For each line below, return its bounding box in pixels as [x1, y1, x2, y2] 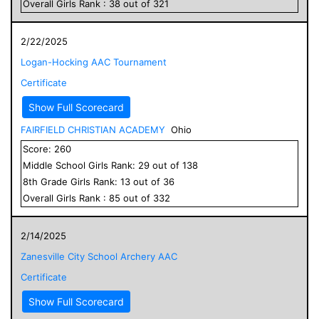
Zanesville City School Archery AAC [21, 250, 177, 262]
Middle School [23, 159, 85, 171]
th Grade [28, 175, 70, 187]
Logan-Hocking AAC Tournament [21, 56, 167, 68]
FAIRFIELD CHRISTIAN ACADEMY [21, 123, 165, 135]
